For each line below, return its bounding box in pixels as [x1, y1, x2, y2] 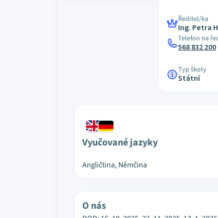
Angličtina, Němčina [82, 160, 147, 170]
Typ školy [178, 65, 207, 74]
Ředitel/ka [178, 14, 209, 24]
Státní [178, 73, 200, 84]
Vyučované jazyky [82, 136, 158, 149]
